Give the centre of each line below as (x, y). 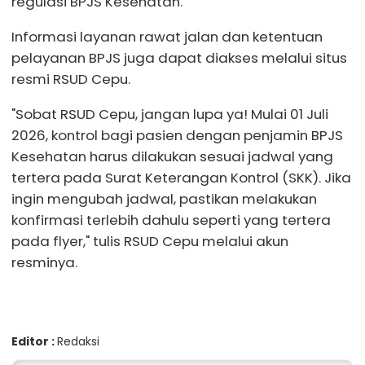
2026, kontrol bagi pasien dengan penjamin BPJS (177, 135)
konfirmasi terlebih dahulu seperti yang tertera (171, 220)
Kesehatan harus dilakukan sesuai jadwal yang (172, 156)
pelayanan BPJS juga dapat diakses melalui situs (179, 57)
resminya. (44, 262)
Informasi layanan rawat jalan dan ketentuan (167, 36)
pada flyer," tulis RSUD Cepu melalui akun (150, 241)
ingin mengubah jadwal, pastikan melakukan (164, 198)
